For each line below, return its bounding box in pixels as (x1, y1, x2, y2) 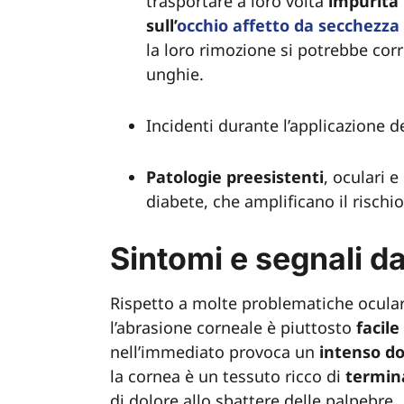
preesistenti (226, 166, 324, 188)
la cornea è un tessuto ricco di (110, 365, 345, 387)
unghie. (146, 63, 208, 85)
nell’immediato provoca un (110, 341, 319, 363)
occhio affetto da (177, 14, 314, 36)
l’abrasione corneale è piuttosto (110, 317, 356, 338)
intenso (319, 341, 381, 363)
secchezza (318, 14, 399, 36)
